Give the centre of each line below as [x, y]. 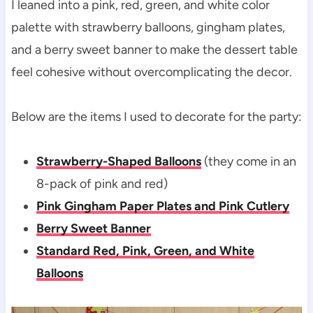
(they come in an [248, 162]
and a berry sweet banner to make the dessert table [154, 50]
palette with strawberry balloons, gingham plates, [148, 28]
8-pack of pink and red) [102, 184]
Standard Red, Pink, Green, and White [145, 251]
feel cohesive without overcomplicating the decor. [151, 72]
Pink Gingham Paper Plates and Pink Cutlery [162, 206]
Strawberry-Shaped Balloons [118, 162]
